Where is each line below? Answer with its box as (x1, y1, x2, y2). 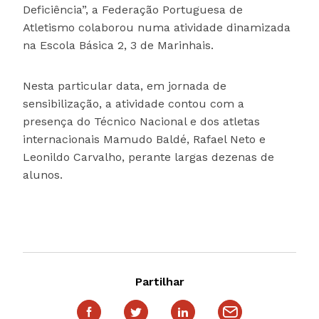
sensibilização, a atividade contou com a (23, 97, 244, 111)
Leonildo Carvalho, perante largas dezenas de (23, 150, 274, 164)
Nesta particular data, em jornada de (23, 79, 226, 93)
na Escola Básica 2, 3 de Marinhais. (23, 38, 214, 53)
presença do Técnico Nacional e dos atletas (23, 115, 260, 129)
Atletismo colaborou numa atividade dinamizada (23, 21, 291, 35)
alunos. (23, 168, 63, 182)
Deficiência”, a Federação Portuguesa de (23, 3, 243, 17)
